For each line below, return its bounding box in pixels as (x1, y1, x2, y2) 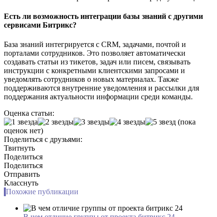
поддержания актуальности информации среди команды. (4, 92, 193, 101)
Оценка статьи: (4, 108, 54, 117)
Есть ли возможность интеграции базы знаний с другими (4, 12, 203, 21)
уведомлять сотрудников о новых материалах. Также (4, 75, 179, 83)
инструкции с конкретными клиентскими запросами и (4, 66, 185, 75)
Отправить (4, 170, 40, 178)
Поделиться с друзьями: (4, 135, 82, 143)
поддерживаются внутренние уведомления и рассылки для (4, 83, 199, 92)
